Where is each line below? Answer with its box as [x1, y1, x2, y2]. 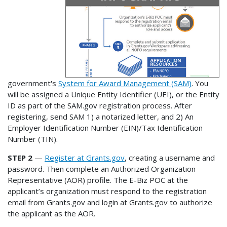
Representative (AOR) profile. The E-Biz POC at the [8, 175, 188, 185]
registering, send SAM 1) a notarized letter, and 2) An [8, 111, 194, 122]
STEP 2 [8, 153, 34, 163]
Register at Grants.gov [45, 153, 125, 163]
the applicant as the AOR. [8, 208, 95, 219]
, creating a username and [125, 153, 215, 163]
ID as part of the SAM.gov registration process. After [8, 100, 192, 111]
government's [8, 78, 58, 89]
